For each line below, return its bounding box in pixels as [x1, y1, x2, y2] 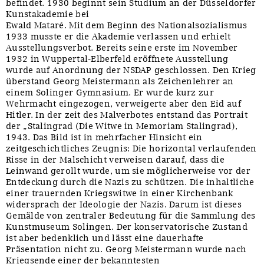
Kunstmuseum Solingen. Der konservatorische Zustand [6, 222, 247, 233]
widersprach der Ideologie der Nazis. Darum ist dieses [6, 199, 242, 210]
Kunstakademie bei [6, 9, 90, 20]
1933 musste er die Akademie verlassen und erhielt [6, 31, 231, 42]
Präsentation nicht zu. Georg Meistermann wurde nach [6, 244, 247, 255]
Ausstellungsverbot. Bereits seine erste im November [6, 42, 238, 54]
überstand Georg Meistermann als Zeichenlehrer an [6, 76, 234, 87]
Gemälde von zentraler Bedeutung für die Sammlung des [6, 210, 256, 222]
